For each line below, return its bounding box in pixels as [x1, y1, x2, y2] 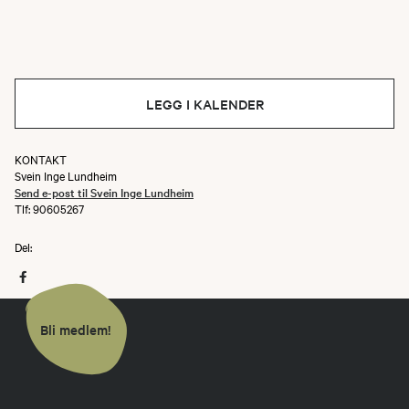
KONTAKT [15, 150, 67, 167]
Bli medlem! [40, 319, 110, 339]
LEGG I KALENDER [145, 93, 264, 113]
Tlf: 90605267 [15, 199, 84, 216]
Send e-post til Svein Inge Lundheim [15, 183, 194, 200]
